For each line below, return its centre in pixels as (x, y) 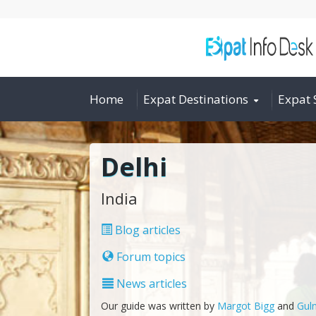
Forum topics (149, 256)
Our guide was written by (159, 305)
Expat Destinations (196, 99)
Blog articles (146, 230)
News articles (150, 283)
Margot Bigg (247, 305)
